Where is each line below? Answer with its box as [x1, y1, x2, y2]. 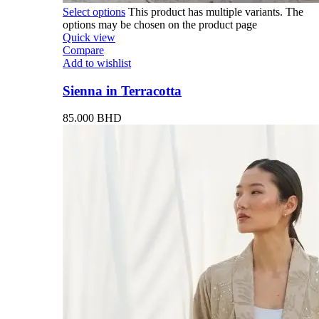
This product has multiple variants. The [128, 5, 303, 18]
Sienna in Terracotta [63, 83, 182, 98]
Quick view [63, 31, 115, 43]
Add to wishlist [63, 56, 131, 69]
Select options [63, 5, 125, 18]
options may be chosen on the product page [63, 18, 257, 31]
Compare [63, 43, 104, 56]
